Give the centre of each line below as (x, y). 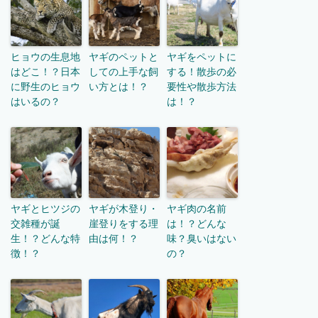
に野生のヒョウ (45, 87)
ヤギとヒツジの (45, 209)
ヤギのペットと (124, 57)
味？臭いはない (202, 239)
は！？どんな (197, 224)
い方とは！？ (119, 87)
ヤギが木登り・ (124, 209)
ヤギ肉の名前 (197, 209)
